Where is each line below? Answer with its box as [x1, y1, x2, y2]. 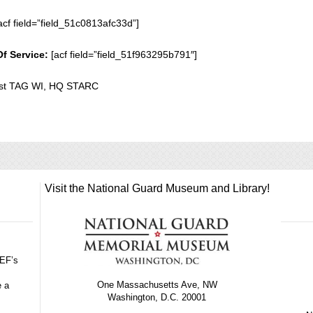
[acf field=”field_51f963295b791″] [48, 49, 198, 60]
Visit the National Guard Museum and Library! [44, 182, 270, 194]
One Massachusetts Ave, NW [96, 279, 217, 290]
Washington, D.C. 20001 [108, 291, 207, 303]
